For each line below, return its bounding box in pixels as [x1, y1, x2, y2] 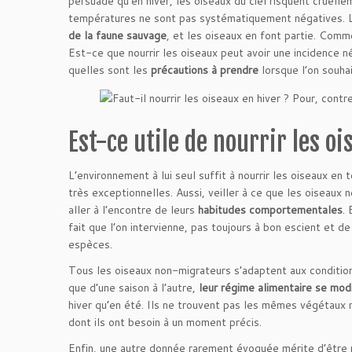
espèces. [68, 236, 112, 252]
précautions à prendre [151, 62, 258, 78]
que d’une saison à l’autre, [68, 280, 199, 295]
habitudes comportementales [198, 202, 343, 218]
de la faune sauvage [68, 27, 167, 43]
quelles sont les [68, 62, 151, 78]
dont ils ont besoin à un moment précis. [68, 314, 262, 330]
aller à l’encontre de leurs [68, 202, 198, 218]
